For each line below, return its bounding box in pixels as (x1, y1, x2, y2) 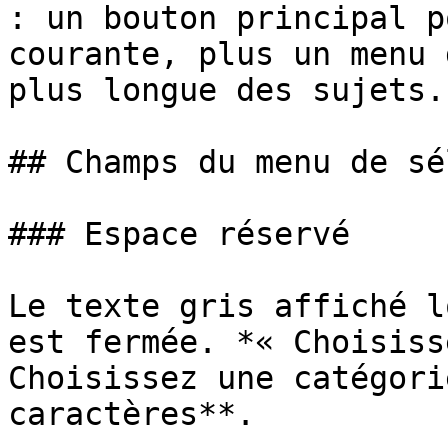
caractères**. (8, 396, 255, 432)
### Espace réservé (8, 216, 350, 252)
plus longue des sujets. (8, 72, 445, 108)
